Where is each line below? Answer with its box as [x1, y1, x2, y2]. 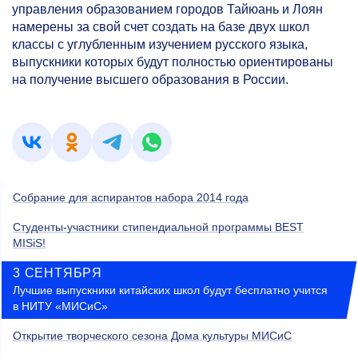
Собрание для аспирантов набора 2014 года [13, 191, 249, 204]
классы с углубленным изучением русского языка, [12, 38, 308, 51]
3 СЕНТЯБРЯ [13, 266, 102, 280]
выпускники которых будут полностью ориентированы [12, 55, 333, 69]
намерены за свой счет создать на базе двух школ [12, 20, 309, 34]
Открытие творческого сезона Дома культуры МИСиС [13, 329, 292, 342]
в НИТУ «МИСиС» [13, 300, 108, 312]
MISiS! [13, 237, 46, 249]
